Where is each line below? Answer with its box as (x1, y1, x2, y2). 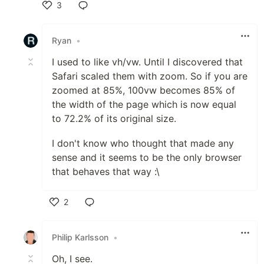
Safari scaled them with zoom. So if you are (52, 70, 247, 82)
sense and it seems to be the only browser (52, 151, 242, 163)
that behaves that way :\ (52, 165, 160, 177)
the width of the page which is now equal (52, 98, 236, 110)
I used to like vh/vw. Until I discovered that (52, 55, 243, 68)
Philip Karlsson (52, 232, 108, 243)
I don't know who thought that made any (52, 137, 234, 149)
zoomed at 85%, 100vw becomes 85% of (52, 84, 235, 96)
